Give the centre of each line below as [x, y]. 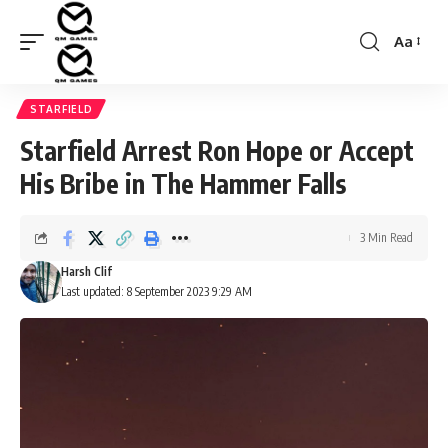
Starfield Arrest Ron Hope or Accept [217, 150]
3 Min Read [386, 237]
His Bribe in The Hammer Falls [183, 183]
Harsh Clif [86, 271]
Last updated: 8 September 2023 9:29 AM [156, 291]
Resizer [417, 78]
